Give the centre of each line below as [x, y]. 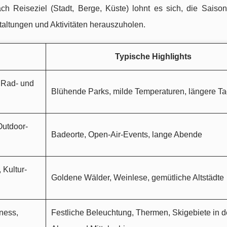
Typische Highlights [153, 57]
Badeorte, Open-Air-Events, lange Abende [127, 135]
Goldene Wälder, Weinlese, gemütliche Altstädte [138, 178]
